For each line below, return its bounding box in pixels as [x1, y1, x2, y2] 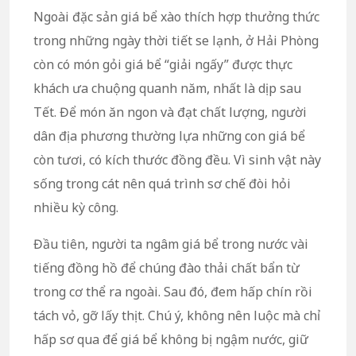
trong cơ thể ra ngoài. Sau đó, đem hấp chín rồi [33, 282, 312, 300]
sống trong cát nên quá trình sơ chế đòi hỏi [33, 174, 291, 192]
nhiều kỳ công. [33, 198, 118, 216]
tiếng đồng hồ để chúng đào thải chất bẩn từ [33, 258, 300, 277]
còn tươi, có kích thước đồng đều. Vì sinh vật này [33, 150, 321, 168]
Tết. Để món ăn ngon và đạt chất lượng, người [33, 103, 307, 121]
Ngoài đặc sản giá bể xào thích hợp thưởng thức [33, 7, 319, 25]
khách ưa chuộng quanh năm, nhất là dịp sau [33, 79, 301, 97]
